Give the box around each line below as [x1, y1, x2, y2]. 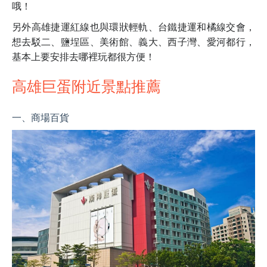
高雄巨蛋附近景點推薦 [12, 74, 161, 97]
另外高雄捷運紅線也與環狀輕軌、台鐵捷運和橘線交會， [12, 20, 255, 34]
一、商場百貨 [12, 110, 69, 125]
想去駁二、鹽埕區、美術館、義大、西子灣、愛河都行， [12, 35, 255, 49]
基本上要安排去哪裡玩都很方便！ [12, 49, 155, 64]
